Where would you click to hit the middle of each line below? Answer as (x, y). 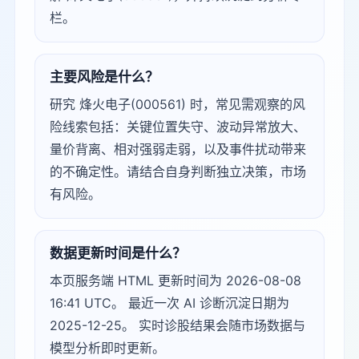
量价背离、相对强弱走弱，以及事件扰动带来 (178, 149)
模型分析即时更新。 (107, 348)
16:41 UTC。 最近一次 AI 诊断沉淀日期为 (169, 303)
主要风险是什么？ (104, 77)
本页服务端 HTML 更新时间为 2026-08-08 (175, 280)
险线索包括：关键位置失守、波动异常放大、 (178, 127)
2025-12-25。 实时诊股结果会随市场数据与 (177, 325)
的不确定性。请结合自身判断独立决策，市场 (178, 171)
